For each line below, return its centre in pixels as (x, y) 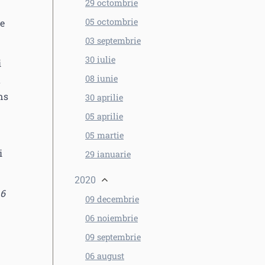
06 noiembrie (112, 218)
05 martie (104, 135)
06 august (105, 256)
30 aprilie (104, 97)
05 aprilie (104, 116)
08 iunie (101, 78)
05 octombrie (112, 22)
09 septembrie (113, 237)
